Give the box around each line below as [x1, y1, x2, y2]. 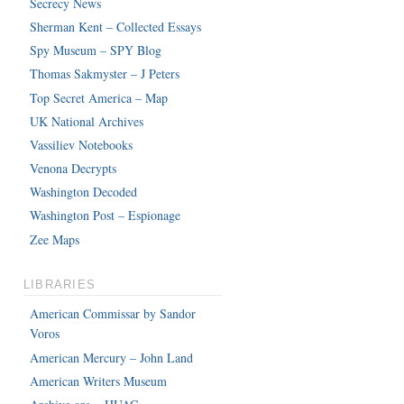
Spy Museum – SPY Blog [30, 41, 162, 60]
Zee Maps [30, 230, 80, 248]
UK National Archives [30, 112, 144, 130]
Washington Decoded [30, 183, 138, 201]
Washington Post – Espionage [30, 207, 181, 225]
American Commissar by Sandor [30, 305, 197, 323]
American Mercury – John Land [30, 348, 194, 366]
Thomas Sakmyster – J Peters [30, 65, 180, 83]
